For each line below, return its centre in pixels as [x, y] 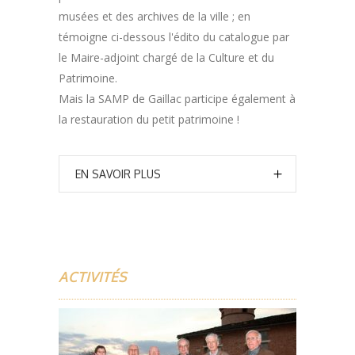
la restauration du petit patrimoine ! [149, 120]
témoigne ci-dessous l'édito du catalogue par [174, 37]
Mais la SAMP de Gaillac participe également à [177, 99]
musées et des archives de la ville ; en [155, 17]
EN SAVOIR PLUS [118, 174]
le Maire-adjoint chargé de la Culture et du [166, 58]
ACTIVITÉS [93, 277]
